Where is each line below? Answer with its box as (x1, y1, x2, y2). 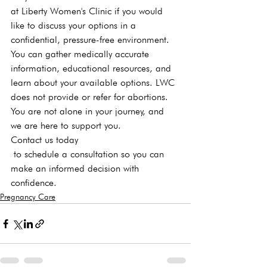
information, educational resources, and (11, 63, 174, 74)
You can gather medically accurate (11, 48, 152, 60)
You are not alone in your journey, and (11, 105, 167, 117)
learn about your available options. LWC (11, 77, 178, 88)
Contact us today (11, 134, 78, 145)
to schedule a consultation (14, 148, 118, 160)
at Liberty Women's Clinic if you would (11, 5, 166, 17)
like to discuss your (11, 20, 88, 31)
